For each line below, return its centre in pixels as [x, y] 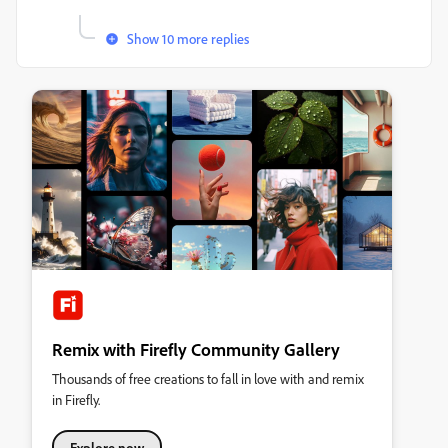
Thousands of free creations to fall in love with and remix [208, 379]
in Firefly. [76, 400]
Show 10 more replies [188, 39]
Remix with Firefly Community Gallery [196, 349]
